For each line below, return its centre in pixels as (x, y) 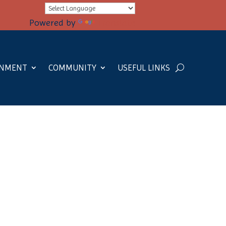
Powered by (54, 22)
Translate (116, 22)
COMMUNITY (72, 68)
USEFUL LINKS (144, 68)
